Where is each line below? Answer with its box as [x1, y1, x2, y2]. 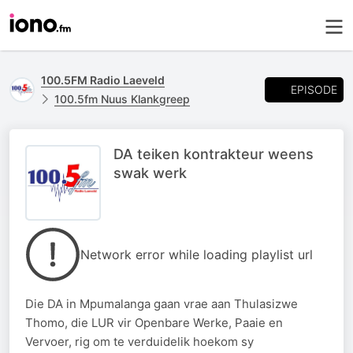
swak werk [113, 165, 187, 181]
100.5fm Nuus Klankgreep [54, 92, 190, 106]
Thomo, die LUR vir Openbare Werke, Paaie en [25, 315, 283, 330]
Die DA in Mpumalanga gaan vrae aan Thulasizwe [25, 296, 298, 311]
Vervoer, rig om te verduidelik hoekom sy [25, 334, 254, 349]
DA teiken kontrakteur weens [113, 146, 314, 162]
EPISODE [291, 82, 337, 96]
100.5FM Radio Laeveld [41, 73, 165, 87]
